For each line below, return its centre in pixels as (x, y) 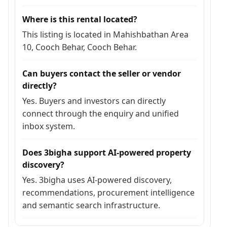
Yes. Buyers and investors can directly (94, 101)
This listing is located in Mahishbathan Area (105, 34)
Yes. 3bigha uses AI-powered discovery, (97, 180)
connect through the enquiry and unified (101, 113)
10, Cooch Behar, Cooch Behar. (80, 47)
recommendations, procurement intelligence (108, 193)
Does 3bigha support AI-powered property (107, 153)
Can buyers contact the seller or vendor (102, 73)
